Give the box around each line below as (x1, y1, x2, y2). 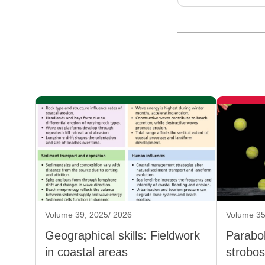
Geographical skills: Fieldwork (45, 229, 200, 243)
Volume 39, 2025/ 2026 (45, 210, 132, 220)
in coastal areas (45, 245, 128, 259)
